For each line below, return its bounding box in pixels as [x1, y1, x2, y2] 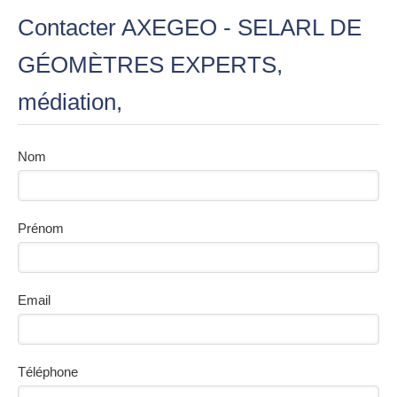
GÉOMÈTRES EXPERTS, [18, 51, 283, 78]
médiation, [18, 89, 122, 115]
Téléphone [18, 364, 78, 379]
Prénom [18, 221, 64, 236]
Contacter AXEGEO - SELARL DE [18, 14, 362, 41]
